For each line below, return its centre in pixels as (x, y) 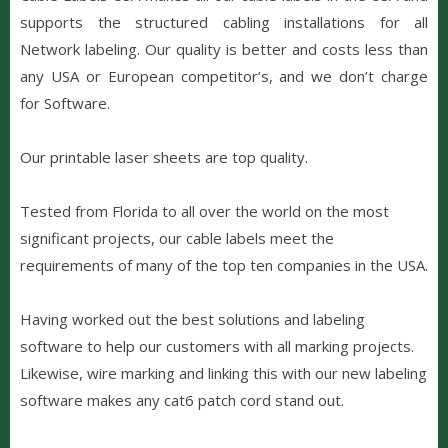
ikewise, (57, 372)
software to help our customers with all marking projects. (217, 345)
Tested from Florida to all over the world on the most (204, 210)
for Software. (65, 102)
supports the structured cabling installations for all (224, 21)
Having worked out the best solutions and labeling (192, 318)
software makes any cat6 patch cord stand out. (182, 399)
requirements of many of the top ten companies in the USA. (224, 264)
